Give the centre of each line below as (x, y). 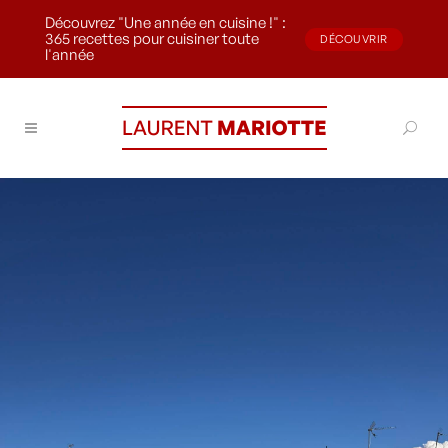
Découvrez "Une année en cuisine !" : (165, 22)
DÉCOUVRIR (354, 38)
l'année (69, 54)
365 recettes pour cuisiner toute (152, 38)
